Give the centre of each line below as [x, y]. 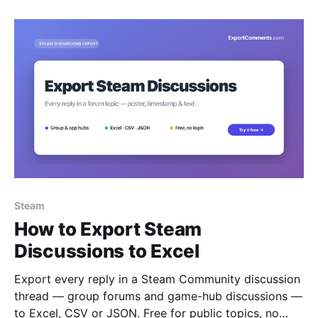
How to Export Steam [108, 229]
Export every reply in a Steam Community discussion [157, 279]
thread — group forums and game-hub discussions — [158, 296]
